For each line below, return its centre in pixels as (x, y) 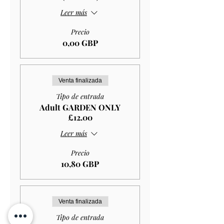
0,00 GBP (80, 42)
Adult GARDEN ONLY (80, 107)
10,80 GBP (80, 163)
